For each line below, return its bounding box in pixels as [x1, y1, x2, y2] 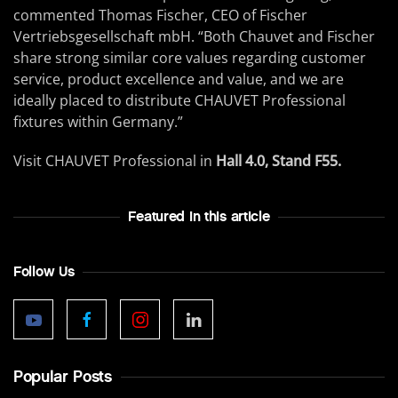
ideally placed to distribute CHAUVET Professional [13, 91, 346, 110]
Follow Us [13, 263, 75, 280]
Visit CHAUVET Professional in [13, 151, 216, 171]
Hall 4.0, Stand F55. [216, 151, 341, 171]
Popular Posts [13, 367, 112, 386]
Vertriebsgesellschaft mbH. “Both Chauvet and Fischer [13, 27, 375, 46]
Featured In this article [128, 208, 270, 225]
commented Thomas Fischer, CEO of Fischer [13, 5, 307, 25]
